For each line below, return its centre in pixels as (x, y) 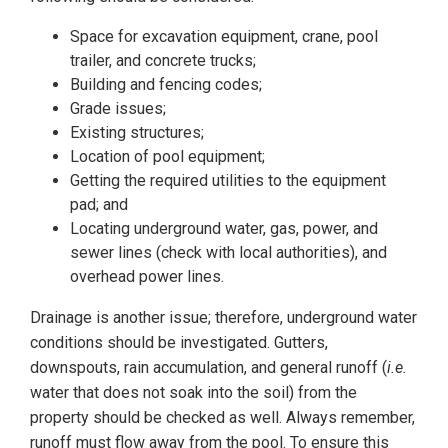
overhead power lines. (147, 277)
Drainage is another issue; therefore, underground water (223, 318)
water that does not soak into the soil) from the (193, 393)
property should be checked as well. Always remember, (222, 418)
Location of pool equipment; (167, 157)
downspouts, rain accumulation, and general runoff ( (208, 368)
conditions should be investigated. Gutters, (179, 343)
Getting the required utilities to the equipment (228, 181)
